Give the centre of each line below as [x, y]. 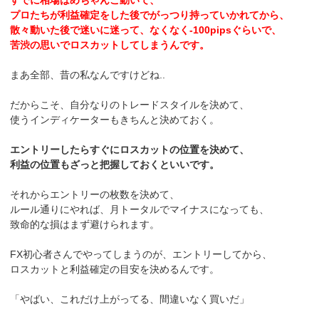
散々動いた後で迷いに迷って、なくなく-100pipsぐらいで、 [146, 30]
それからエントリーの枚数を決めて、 [95, 195]
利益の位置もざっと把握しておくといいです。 [115, 165]
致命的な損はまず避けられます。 [85, 225]
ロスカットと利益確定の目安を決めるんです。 [115, 270]
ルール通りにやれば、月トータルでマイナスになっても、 [140, 210]
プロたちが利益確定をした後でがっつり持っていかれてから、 [150, 15]
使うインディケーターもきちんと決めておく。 [115, 120]
